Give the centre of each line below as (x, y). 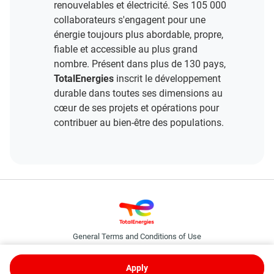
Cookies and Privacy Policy (137, 250)
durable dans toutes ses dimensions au (138, 94)
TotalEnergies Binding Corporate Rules (137, 264)
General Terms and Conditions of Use (137, 237)
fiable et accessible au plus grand (126, 50)
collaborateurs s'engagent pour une (130, 20)
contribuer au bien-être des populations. (139, 123)
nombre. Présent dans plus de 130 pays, (140, 64)
